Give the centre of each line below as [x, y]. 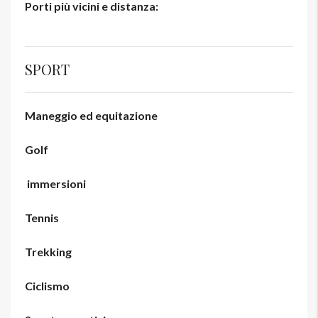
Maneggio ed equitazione [91, 116]
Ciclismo [47, 286]
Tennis [42, 218]
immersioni [55, 184]
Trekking [48, 252]
